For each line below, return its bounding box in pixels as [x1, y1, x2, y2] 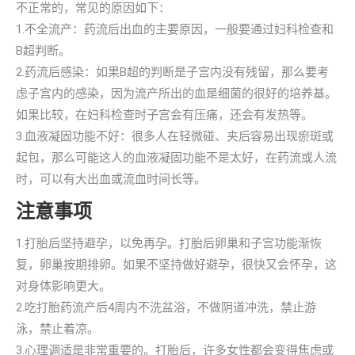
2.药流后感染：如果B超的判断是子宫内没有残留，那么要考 [16, 65, 329, 79]
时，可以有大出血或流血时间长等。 [16, 172, 206, 186]
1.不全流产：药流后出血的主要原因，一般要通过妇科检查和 [16, 22, 334, 36]
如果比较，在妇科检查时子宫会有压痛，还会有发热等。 [16, 108, 313, 122]
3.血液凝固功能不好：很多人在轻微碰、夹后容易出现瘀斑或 [16, 129, 334, 143]
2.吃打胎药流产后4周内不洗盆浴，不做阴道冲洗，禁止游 [16, 300, 316, 315]
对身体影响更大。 [16, 279, 111, 293]
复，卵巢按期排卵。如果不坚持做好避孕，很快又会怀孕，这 [16, 258, 337, 272]
